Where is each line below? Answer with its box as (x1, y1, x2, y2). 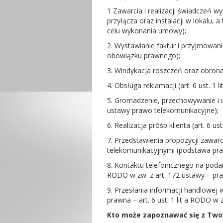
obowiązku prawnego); (107, 51, 180, 60)
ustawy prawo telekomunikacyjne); (107, 106, 219, 115)
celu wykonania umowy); (107, 26, 186, 35)
